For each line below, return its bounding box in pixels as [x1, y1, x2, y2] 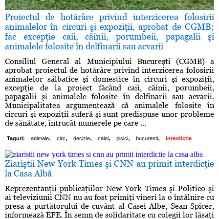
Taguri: [7, 135, 25, 142]
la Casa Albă [5, 168, 52, 179]
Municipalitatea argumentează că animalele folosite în [5, 101, 214, 110]
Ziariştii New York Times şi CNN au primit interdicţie [5, 158, 214, 169]
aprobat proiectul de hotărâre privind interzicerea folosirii [5, 66, 214, 75]
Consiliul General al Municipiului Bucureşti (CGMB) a [5, 57, 214, 66]
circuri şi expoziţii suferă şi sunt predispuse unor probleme [5, 109, 214, 119]
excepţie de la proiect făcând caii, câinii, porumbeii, [5, 83, 214, 93]
